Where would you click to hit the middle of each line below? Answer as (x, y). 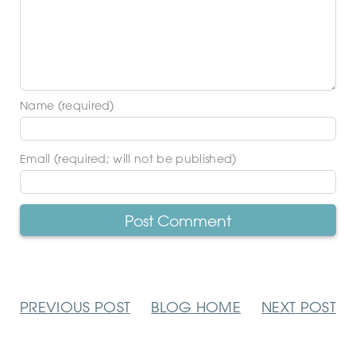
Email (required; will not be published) (128, 159)
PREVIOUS (55, 307)
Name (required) (67, 106)
